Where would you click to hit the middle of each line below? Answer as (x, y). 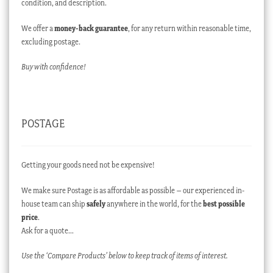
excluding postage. (51, 41)
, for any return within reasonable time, (189, 28)
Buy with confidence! (53, 67)
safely (96, 204)
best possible (224, 204)
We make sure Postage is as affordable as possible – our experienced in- (133, 190)
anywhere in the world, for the (154, 204)
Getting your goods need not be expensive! (88, 165)
